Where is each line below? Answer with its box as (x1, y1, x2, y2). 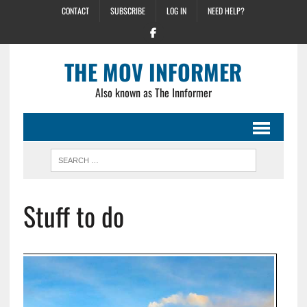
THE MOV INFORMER (64, 56, 243, 88)
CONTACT (62, 5, 90, 16)
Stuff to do (23, 197, 124, 235)
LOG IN (167, 5, 187, 16)
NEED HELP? (208, 5, 245, 16)
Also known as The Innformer (95, 84, 212, 101)
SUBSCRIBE (110, 5, 146, 16)
